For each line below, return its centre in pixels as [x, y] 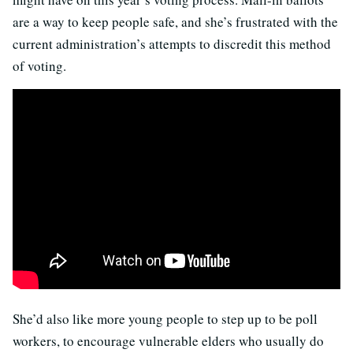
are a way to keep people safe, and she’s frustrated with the [175, 22]
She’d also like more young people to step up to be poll [165, 318]
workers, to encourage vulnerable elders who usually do [168, 340]
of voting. [39, 66]
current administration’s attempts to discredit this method [172, 44]
